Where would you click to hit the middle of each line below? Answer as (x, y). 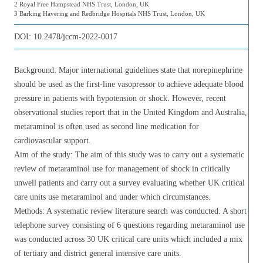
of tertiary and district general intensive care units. (98, 253)
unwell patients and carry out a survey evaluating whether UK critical (129, 183)
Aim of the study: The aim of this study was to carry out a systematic (129, 155)
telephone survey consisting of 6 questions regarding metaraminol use (129, 225)
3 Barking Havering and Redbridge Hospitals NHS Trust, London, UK (109, 14)
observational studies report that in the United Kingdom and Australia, (131, 112)
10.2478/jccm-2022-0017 (75, 37)
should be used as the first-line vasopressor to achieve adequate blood (129, 84)
